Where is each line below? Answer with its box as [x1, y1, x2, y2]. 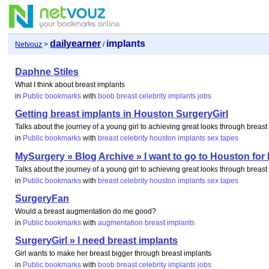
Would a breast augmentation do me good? [15, 207, 157, 216]
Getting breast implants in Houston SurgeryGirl [15, 109, 229, 119]
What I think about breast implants [15, 80, 125, 89]
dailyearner [50, 38, 101, 49]
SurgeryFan [15, 193, 70, 204]
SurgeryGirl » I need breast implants [15, 235, 178, 246]
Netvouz [15, 40, 43, 49]
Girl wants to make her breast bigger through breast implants [15, 249, 212, 258]
